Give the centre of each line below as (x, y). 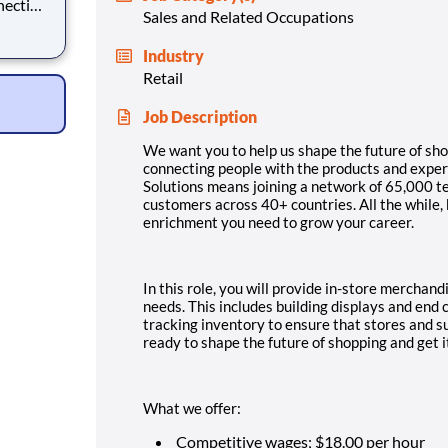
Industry (173, 55)
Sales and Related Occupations (248, 16)
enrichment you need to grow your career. (278, 221)
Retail (163, 77)
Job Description (200, 116)
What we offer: (193, 407)
